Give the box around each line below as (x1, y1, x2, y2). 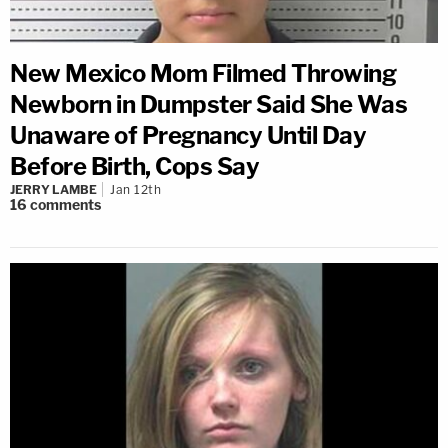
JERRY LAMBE (10, 182, 97, 197)
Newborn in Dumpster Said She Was (10, 90, 407, 119)
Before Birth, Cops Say (10, 152, 259, 181)
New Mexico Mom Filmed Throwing (10, 59, 396, 88)
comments (30, 196, 101, 213)
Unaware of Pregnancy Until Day (10, 121, 366, 150)
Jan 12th (110, 182, 161, 197)
